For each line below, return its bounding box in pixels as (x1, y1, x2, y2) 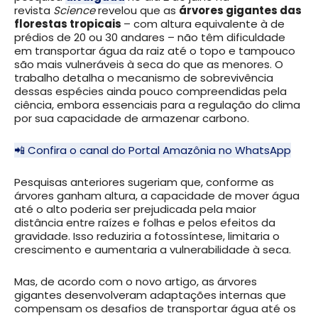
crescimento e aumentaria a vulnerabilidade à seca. (14, 242, 291, 258)
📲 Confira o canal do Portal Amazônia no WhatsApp (14, 143, 291, 158)
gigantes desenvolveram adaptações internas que (14, 287, 286, 303)
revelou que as (95, 3, 179, 18)
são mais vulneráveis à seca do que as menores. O (14, 57, 283, 72)
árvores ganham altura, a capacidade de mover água (14, 188, 300, 204)
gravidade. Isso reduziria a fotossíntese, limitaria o (14, 229, 280, 244)
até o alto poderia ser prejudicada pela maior (14, 202, 256, 217)
